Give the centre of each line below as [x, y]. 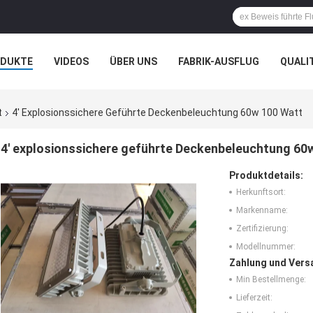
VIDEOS [71, 61]
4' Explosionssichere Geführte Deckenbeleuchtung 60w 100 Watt [157, 113]
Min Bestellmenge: [271, 280]
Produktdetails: [266, 176]
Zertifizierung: [262, 229]
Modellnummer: [266, 247]
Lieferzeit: [254, 298]
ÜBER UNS [133, 61]
